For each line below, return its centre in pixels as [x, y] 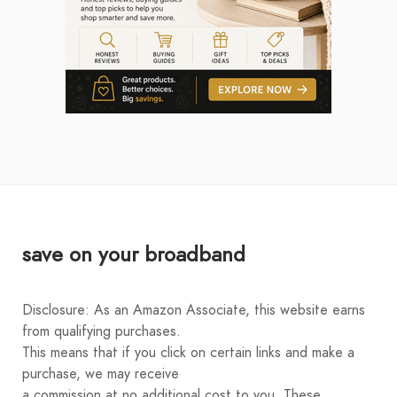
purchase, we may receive [103, 374]
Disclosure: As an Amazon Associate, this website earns [194, 311]
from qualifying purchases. [104, 332]
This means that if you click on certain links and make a [188, 353]
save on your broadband [134, 254]
